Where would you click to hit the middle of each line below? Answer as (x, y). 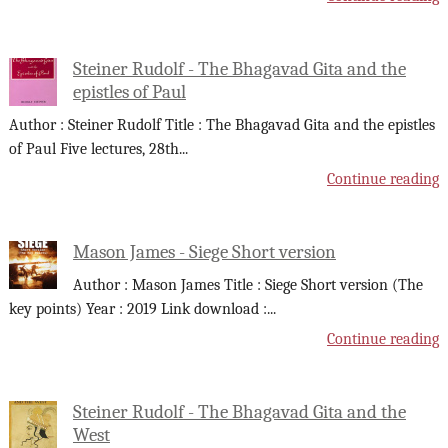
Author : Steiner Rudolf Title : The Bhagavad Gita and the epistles (221, 125)
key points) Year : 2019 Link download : (137, 309)
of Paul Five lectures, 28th (93, 149)
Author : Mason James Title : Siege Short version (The (247, 285)
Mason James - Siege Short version (204, 251)
